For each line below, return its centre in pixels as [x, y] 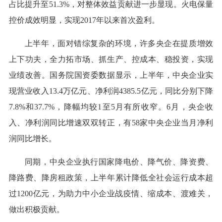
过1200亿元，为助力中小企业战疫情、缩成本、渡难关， [111, 194]
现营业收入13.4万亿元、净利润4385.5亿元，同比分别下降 [111, 91]
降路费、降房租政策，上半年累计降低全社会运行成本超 [111, 178]
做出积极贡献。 [36, 210]
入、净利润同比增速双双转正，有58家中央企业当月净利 [111, 123]
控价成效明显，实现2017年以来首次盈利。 [84, 20]
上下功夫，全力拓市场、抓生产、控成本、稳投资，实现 [111, 59]
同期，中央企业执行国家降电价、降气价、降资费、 [119, 162]
